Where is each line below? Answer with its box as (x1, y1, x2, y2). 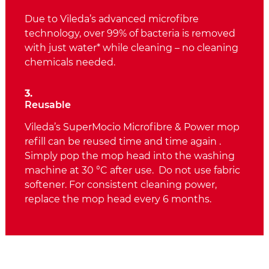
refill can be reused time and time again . (25, 136, 221, 148)
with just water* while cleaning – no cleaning (25, 42, 238, 54)
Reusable (25, 99, 71, 111)
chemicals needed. (25, 56, 115, 68)
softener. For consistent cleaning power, (25, 179, 217, 191)
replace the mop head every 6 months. (25, 193, 211, 205)
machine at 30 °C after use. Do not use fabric (25, 165, 240, 177)
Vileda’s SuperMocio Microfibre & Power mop (25, 121, 240, 133)
